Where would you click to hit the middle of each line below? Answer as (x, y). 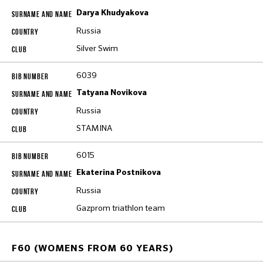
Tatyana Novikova (112, 93)
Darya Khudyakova (112, 13)
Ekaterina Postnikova (119, 173)
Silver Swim (97, 48)
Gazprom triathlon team (121, 208)
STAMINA (94, 128)
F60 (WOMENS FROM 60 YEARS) (92, 249)
